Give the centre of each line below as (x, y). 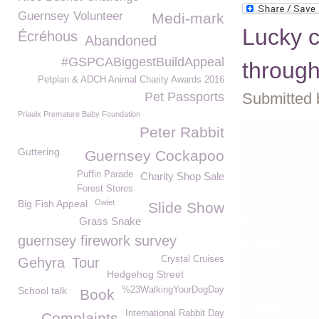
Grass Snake (110, 221)
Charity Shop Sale (182, 176)
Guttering (39, 152)
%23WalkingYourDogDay (173, 290)
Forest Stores (105, 189)
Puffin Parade (105, 174)
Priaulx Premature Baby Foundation (79, 114)
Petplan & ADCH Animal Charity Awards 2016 (131, 80)
